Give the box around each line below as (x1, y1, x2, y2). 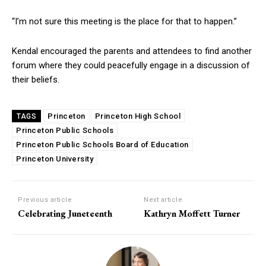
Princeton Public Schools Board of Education (16, 140, 189, 150)
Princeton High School (94, 112, 180, 121)
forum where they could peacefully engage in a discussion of (12, 60, 250, 71)
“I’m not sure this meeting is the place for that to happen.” (12, 16, 237, 27)
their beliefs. (12, 74, 59, 85)
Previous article (18, 196, 72, 204)
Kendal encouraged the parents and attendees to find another (12, 46, 252, 57)
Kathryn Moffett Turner (144, 207, 240, 220)
